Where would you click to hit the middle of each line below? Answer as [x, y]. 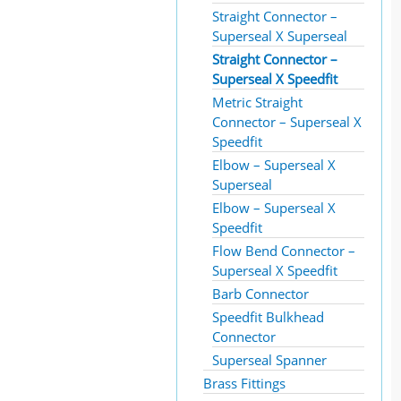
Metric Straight [257, 102]
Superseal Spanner [269, 360]
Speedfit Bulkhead [268, 317]
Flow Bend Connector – [284, 251]
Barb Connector [260, 294]
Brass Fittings [244, 383]
